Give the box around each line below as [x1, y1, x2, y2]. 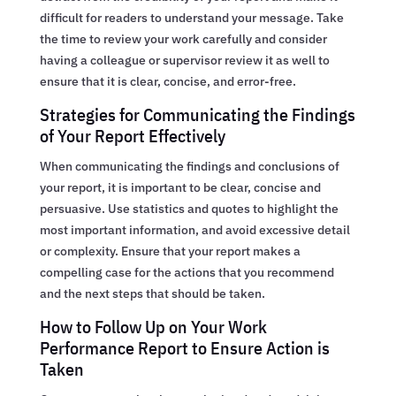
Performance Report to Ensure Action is [39, 335, 330, 360]
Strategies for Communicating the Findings [39, 102, 355, 126]
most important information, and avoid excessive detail [39, 221, 350, 238]
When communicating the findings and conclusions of [39, 157, 339, 174]
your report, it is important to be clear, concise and [39, 179, 321, 195]
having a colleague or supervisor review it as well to [39, 51, 330, 68]
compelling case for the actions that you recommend [39, 263, 334, 280]
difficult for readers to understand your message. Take [39, 9, 344, 26]
